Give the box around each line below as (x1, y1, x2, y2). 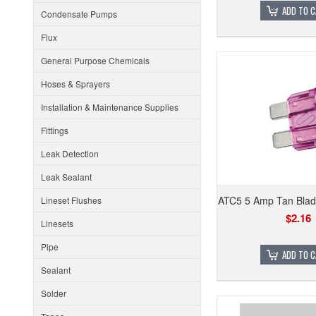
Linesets (41, 217, 73, 229)
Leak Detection (41, 147, 99, 159)
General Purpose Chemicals (41, 54, 150, 66)
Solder (41, 287, 66, 299)
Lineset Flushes (41, 194, 102, 206)
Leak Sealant (41, 171, 92, 183)
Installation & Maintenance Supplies (41, 101, 178, 113)
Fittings (41, 124, 68, 136)
